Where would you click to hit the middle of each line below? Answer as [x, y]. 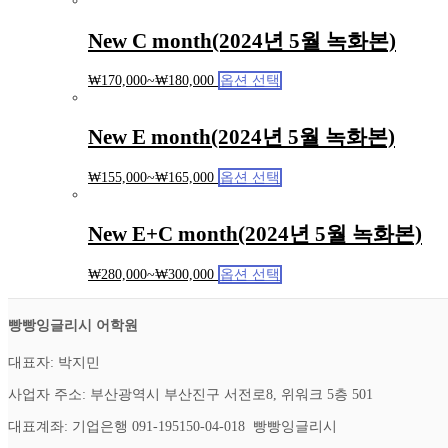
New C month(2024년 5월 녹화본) [242, 40]
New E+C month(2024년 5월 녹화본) [255, 234]
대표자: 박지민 [54, 362]
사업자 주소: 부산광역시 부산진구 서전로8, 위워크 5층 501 [190, 394]
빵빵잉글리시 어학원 [73, 326]
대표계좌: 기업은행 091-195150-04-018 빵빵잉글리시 [172, 426]
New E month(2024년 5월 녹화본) [241, 137]
